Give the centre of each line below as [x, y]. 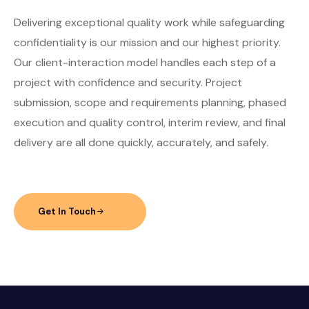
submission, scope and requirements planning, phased [150, 102]
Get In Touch [67, 211]
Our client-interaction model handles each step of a [145, 62]
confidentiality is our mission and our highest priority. [147, 42]
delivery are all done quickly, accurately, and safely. [141, 142]
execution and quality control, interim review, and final [150, 122]
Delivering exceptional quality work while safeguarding [149, 22]
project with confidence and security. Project [128, 82]
